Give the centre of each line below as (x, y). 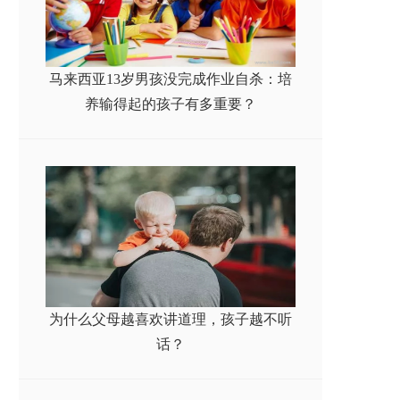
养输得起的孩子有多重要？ (171, 104)
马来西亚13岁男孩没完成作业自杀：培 (171, 79)
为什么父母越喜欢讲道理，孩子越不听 (171, 319)
